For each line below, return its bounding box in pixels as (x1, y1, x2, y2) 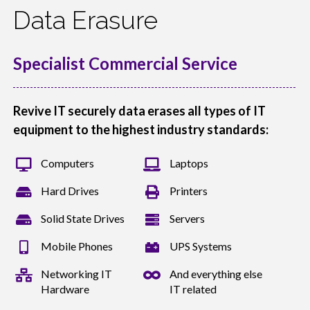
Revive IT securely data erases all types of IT (13, 102, 266, 118)
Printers (169, 183, 208, 197)
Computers (41, 156, 94, 170)
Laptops (169, 156, 208, 170)
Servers (169, 211, 205, 225)
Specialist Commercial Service (13, 53, 237, 73)
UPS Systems (169, 239, 232, 253)
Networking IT (41, 266, 112, 280)
